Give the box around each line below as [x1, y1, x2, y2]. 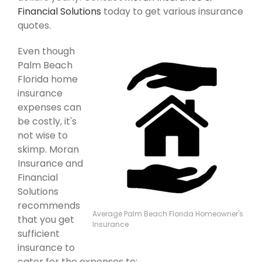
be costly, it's [18, 115, 77, 129]
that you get [18, 213, 74, 227]
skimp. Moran [18, 143, 79, 157]
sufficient [18, 227, 60, 241]
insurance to [18, 241, 75, 255]
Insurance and [18, 157, 83, 171]
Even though [18, 44, 75, 58]
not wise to [18, 129, 68, 143]
